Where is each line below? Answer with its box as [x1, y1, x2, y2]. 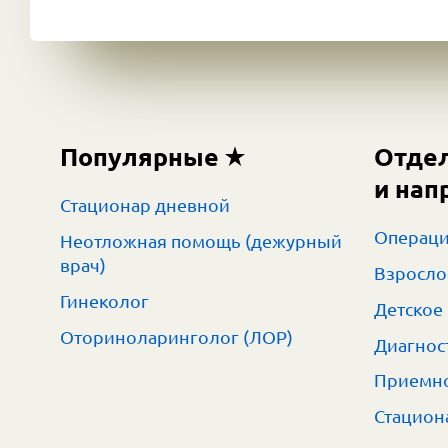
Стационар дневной [60, 194, 230, 215]
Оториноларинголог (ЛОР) [60, 326, 293, 347]
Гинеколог [60, 290, 149, 311]
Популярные [60, 143, 219, 172]
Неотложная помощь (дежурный [60, 230, 342, 251]
